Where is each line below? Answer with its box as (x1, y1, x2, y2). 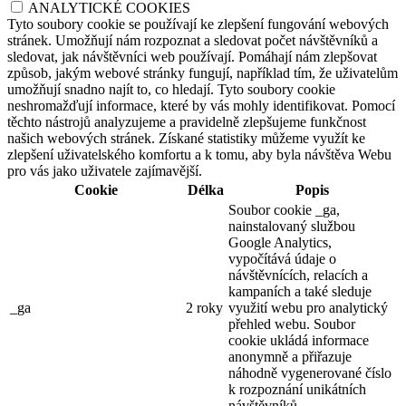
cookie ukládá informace (228, 332, 369, 348)
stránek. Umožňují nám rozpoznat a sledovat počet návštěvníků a (7, 32, 378, 48)
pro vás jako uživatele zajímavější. (7, 162, 202, 179)
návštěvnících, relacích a (228, 266, 368, 283)
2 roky (186, 299, 223, 315)
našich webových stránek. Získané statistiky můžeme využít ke (7, 130, 365, 146)
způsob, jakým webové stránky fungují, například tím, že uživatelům (7, 64, 398, 81)
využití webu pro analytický (228, 299, 388, 315)
